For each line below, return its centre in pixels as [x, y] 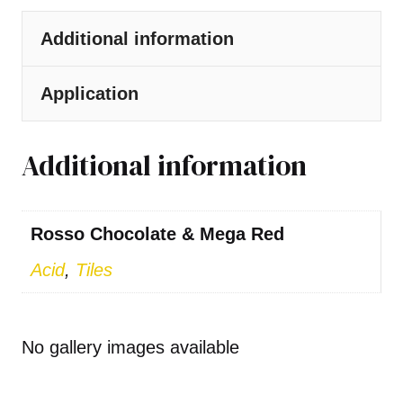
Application [90, 93]
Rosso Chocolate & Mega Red [157, 234]
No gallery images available [130, 348]
